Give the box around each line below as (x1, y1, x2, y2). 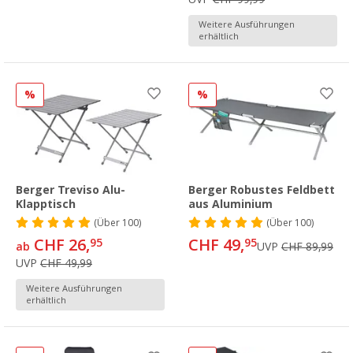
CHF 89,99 (281, 240, 333, 254)
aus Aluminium (188, 198, 273, 211)
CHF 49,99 (40, 257, 92, 270)
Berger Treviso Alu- (16, 184, 125, 197)
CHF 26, (30, 236, 90, 255)
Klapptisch (16, 198, 76, 211)
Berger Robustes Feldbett (188, 184, 335, 197)
